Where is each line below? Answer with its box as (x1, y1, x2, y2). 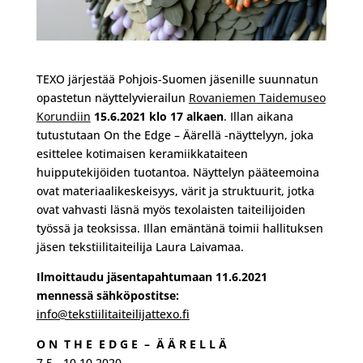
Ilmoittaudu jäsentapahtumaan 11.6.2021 (36, 268, 267, 284)
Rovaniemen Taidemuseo (188, 89, 326, 105)
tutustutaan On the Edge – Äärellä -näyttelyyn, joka (36, 126, 314, 143)
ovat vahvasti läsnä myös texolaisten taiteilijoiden (36, 201, 305, 217)
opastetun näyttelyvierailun (36, 89, 189, 105)
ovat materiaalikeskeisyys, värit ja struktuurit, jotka (36, 182, 314, 199)
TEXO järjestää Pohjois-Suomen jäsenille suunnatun (36, 70, 318, 87)
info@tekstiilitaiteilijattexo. (36, 305, 182, 322)
